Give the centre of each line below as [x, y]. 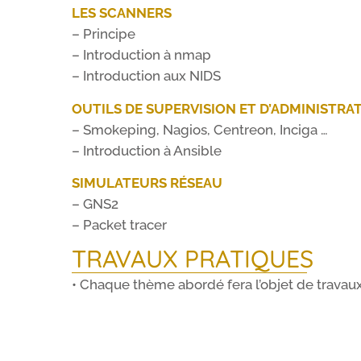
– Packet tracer [120, 224]
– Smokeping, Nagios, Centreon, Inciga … [200, 129]
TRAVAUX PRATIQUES [193, 259]
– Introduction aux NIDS [147, 76]
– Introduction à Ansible [147, 150]
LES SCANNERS [122, 13]
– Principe [104, 34]
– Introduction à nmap [142, 55]
